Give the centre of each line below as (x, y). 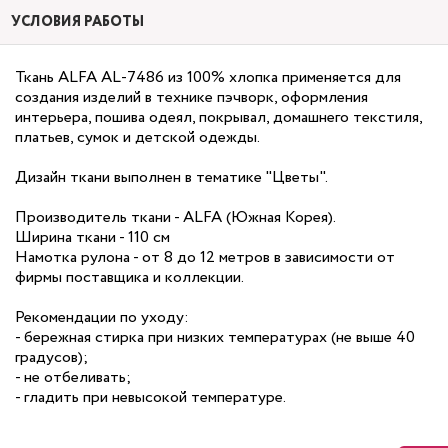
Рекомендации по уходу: (102, 317)
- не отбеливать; (73, 377)
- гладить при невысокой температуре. (150, 397)
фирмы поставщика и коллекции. (129, 277)
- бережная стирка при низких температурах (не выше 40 (215, 337)
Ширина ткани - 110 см (92, 237)
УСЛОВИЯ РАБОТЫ (77, 22)
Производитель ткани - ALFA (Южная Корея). (175, 217)
